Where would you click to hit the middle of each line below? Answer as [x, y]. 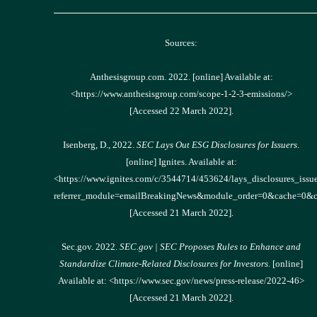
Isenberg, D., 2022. [100, 145]
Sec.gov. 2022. [91, 247]
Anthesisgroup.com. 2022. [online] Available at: [181, 77]
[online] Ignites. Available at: [181, 162]
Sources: [181, 43]
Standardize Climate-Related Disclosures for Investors [164, 264]
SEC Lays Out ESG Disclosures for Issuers [217, 145]
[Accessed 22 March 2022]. [181, 111]
